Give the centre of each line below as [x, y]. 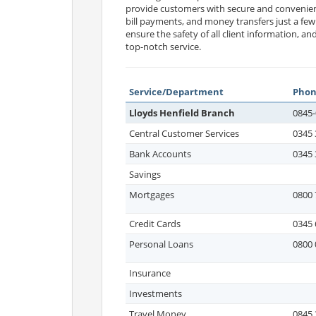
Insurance [150, 273]
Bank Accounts [160, 154]
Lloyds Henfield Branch [182, 113]
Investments [156, 293]
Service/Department [176, 92]
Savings [145, 174]
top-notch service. [163, 47]
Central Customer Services [184, 133]
